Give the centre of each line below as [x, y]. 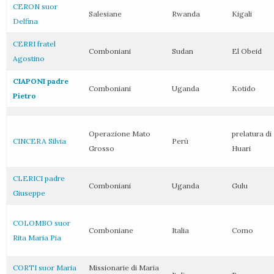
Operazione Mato [120, 134]
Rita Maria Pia [37, 238]
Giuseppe [29, 193]
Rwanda [186, 14]
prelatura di [252, 134]
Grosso [102, 148]
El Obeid [247, 51]
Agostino [29, 58]
